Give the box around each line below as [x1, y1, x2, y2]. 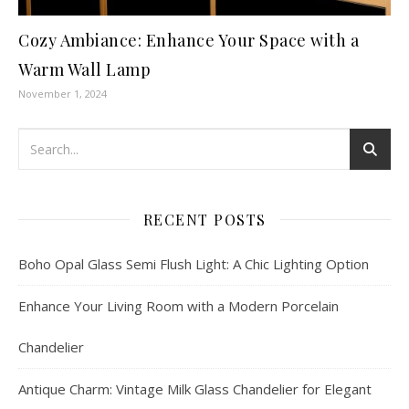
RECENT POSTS [142, 209, 267, 229]
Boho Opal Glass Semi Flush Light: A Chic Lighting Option [18, 254, 369, 273]
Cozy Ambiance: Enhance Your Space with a [18, 28, 359, 51]
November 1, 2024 [18, 86, 107, 100]
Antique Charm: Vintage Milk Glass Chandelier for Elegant [18, 379, 372, 398]
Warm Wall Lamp [18, 58, 151, 80]
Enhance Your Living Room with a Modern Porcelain [18, 296, 339, 315]
